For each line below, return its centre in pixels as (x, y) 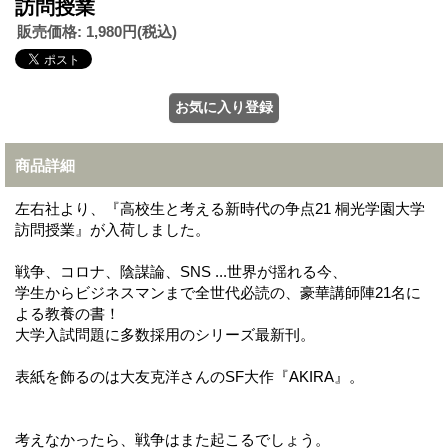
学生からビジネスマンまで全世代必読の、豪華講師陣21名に (218, 292)
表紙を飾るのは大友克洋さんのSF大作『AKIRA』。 (189, 376)
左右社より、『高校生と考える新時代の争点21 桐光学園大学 (220, 208)
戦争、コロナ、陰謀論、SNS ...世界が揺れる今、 (185, 271)
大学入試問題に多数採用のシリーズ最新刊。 (165, 334)
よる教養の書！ (71, 313)
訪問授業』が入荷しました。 (112, 229)
